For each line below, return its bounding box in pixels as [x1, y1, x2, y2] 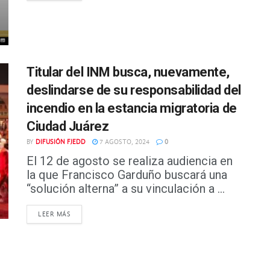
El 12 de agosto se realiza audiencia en [27, 154, 233, 169]
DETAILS [70, 210, 98, 218]
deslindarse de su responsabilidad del [27, 83, 241, 98]
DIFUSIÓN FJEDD [36, 138, 86, 146]
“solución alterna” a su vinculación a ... [27, 181, 225, 196]
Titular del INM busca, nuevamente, [27, 64, 230, 80]
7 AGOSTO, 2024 [98, 138, 149, 146]
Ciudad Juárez [27, 119, 109, 134]
